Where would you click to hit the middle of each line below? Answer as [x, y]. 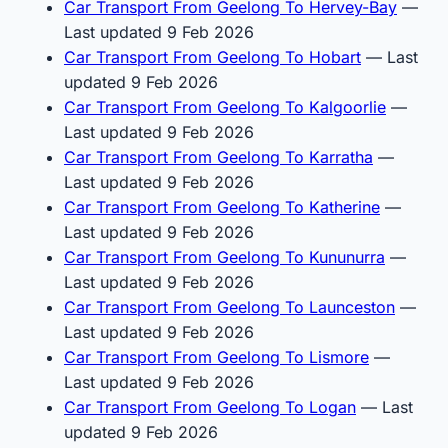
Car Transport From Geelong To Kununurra [224, 256]
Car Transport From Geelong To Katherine [222, 206]
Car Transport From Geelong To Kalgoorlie [225, 106]
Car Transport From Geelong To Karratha [218, 156]
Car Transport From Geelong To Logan [210, 406]
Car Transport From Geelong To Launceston [229, 306]
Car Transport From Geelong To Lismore [216, 356]
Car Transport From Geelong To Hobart [212, 56]
